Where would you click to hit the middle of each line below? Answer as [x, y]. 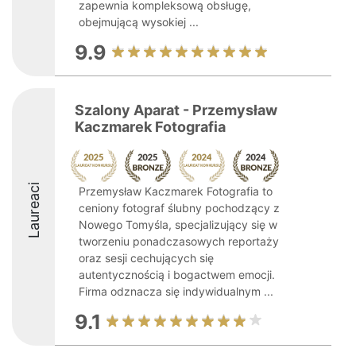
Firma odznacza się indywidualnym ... [176, 291]
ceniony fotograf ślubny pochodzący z [179, 208]
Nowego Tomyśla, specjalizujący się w [178, 224]
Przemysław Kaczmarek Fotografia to [176, 191]
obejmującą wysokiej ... [139, 22]
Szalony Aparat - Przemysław [176, 110]
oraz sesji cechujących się [146, 258]
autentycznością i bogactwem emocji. [177, 275]
